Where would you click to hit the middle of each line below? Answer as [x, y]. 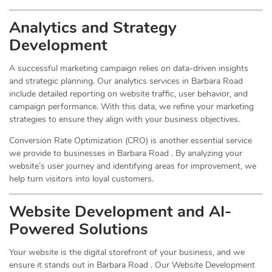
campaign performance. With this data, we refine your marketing [131, 107]
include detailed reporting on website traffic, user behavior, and [128, 94]
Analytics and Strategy [93, 28]
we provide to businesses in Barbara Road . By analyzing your [126, 154]
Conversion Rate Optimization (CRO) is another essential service [131, 141]
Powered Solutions [79, 229]
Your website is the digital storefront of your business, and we [127, 253]
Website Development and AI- [120, 212]
